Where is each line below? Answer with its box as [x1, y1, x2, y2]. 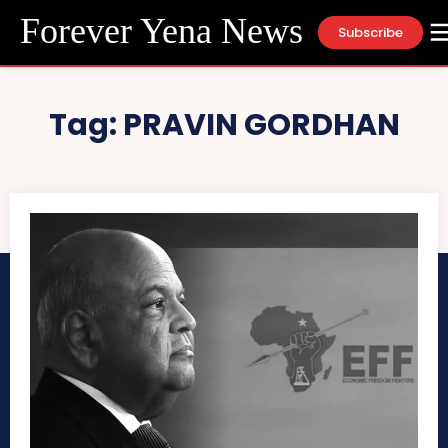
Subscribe [338, 22, 403, 42]
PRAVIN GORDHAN [122, 104, 400, 146]
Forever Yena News [20, 10, 303, 51]
